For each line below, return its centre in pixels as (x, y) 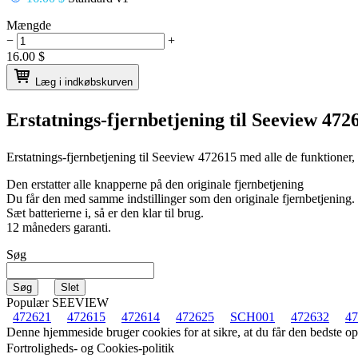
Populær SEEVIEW (58, 302)
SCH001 (253, 316)
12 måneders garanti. (59, 227)
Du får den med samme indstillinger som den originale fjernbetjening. (181, 198)
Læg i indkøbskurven (84, 82)
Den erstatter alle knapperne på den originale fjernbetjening (155, 184)
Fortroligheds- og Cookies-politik (90, 348)
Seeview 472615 (196, 157)
